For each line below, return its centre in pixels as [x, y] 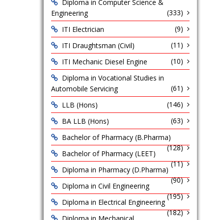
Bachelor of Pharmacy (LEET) [109, 153]
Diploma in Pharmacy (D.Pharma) [115, 170]
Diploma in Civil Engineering [105, 186]
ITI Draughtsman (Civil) [98, 45]
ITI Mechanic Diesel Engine [104, 62]
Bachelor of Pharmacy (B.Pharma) [116, 137]
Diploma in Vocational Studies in [113, 78]
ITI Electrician [83, 29]
